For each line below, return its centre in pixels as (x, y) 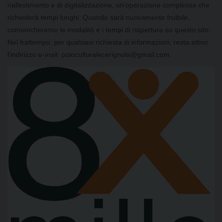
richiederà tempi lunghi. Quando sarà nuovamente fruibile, (99, 17)
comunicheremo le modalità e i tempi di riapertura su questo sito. (109, 29)
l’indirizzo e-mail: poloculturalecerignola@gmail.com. (89, 54)
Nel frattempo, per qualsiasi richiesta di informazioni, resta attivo (108, 42)
